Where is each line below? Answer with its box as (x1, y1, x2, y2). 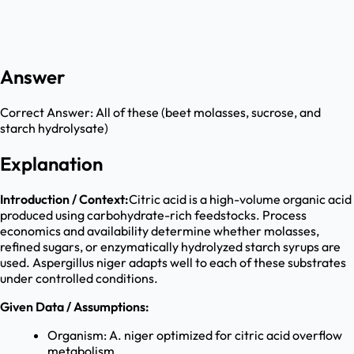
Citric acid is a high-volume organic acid (129, 191, 352, 208)
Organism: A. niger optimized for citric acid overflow (47, 327, 342, 344)
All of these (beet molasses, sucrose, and (96, 104, 321, 121)
